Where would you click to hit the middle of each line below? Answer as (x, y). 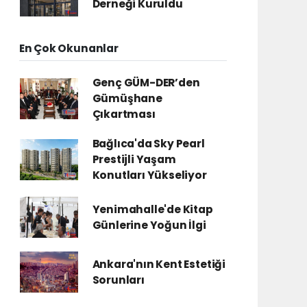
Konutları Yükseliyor (149, 175)
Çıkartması (124, 114)
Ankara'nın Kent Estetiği (159, 264)
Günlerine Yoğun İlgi (149, 225)
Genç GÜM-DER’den (146, 83)
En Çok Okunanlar (69, 48)
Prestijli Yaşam (134, 159)
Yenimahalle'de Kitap (152, 209)
